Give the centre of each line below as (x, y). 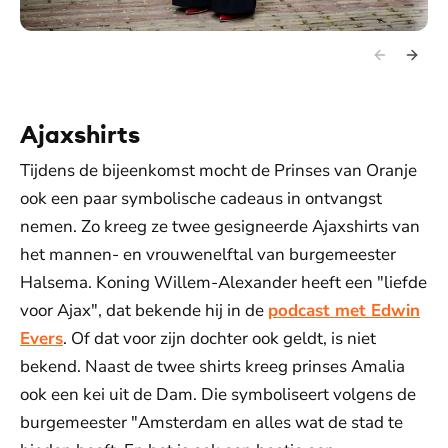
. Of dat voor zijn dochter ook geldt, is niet (219, 338)
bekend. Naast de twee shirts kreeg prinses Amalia (212, 366)
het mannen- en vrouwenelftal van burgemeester (208, 254)
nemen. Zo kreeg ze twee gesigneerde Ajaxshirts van (220, 226)
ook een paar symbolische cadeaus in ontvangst (201, 198)
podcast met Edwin (344, 310)
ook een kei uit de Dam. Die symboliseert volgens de (218, 394)
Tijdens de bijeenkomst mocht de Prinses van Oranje (218, 170)
